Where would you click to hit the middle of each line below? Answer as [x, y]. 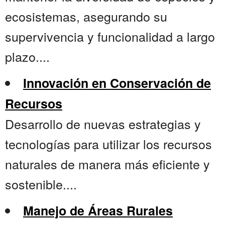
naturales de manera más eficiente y [107, 164]
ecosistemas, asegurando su [86, 16]
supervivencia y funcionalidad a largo [110, 36]
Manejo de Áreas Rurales [98, 211]
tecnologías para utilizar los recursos [108, 144]
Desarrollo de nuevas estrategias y [103, 124]
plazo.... [27, 57]
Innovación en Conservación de [117, 83]
